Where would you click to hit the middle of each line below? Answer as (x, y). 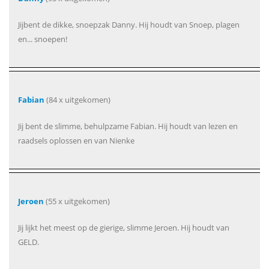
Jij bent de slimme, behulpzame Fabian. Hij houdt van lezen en (128, 126)
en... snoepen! (43, 39)
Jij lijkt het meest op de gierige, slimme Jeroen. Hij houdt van (124, 228)
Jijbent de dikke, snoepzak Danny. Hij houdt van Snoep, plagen (129, 25)
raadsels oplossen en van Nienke (76, 141)
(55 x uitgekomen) (77, 201)
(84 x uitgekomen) (77, 100)
